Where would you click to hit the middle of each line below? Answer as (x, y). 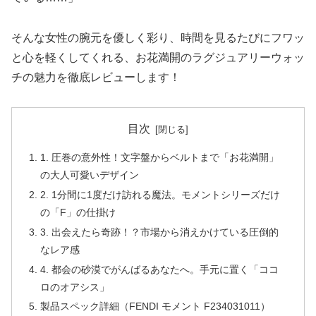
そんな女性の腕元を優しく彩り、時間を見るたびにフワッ (158, 37)
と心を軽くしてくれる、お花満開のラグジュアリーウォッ (158, 57)
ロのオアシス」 (75, 287)
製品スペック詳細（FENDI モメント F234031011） (156, 306)
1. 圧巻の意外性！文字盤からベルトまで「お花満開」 (160, 157)
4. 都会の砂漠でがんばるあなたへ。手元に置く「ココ (160, 269)
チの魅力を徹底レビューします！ (96, 77)
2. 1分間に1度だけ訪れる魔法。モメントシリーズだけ (160, 194)
